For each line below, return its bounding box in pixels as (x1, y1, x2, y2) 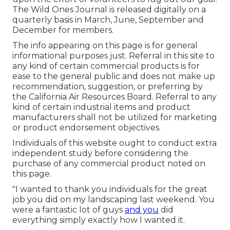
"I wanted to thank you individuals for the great (12, 184, 207, 195)
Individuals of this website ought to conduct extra (12, 138, 217, 148)
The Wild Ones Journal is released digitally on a (12, 5, 206, 15)
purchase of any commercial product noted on (12, 159, 205, 169)
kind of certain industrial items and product (12, 102, 190, 112)
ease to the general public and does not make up (12, 71, 215, 82)
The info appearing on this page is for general (12, 41, 198, 51)
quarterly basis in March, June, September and (12, 15, 204, 25)
